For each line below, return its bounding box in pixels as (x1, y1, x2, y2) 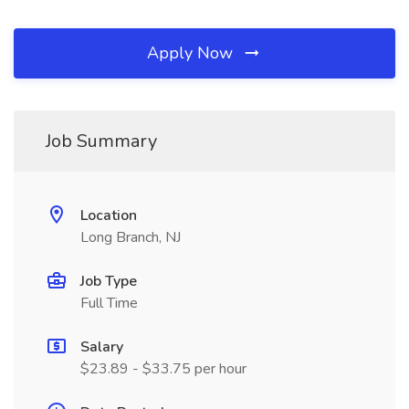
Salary (80, 337, 123, 357)
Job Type (80, 271, 137, 291)
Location (80, 205, 137, 225)
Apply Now (147, 42, 237, 64)
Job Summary (46, 129, 157, 153)
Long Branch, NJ (80, 227, 181, 247)
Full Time (80, 293, 138, 313)
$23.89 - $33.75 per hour (80, 359, 246, 379)
